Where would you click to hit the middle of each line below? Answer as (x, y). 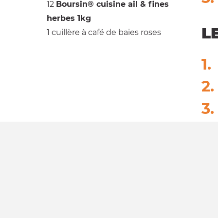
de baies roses (134, 32)
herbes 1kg (69, 18)
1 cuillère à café (75, 32)
